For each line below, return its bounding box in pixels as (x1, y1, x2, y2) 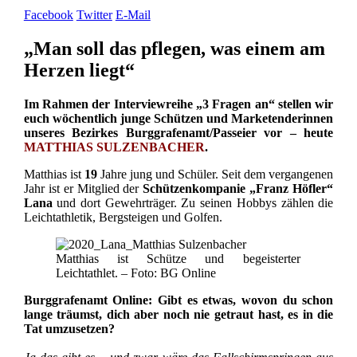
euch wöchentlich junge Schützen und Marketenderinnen (23, 111, 334, 125)
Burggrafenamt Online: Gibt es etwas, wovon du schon (23, 292, 334, 307)
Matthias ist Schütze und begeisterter (55, 251, 300, 265)
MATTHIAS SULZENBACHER (23, 139, 205, 154)
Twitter (76, 7, 112, 22)
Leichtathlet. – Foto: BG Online (55, 265, 216, 280)
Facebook (23, 7, 73, 22)
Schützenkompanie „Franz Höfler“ (143, 181, 334, 195)
